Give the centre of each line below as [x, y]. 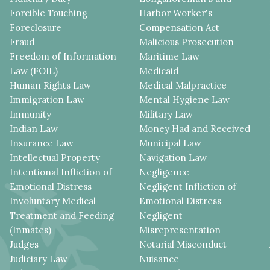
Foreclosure [36, 28]
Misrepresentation [180, 230]
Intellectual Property [55, 158]
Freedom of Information [63, 57]
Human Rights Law [51, 86]
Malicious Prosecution [187, 42]
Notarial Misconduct [183, 245]
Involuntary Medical [53, 201]
